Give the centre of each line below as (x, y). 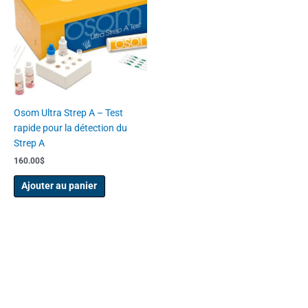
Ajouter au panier (59, 186)
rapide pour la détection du (70, 128)
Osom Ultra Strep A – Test (68, 112)
